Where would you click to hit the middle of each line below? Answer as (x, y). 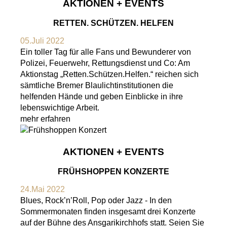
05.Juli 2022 (42, 41)
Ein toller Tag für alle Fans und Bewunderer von (106, 52)
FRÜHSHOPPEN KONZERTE (113, 171)
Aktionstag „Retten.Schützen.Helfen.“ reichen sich (109, 74)
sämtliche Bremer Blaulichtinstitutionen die (97, 86)
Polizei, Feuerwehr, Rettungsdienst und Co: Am (105, 63)
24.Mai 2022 (43, 189)
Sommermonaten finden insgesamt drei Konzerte (108, 211)
